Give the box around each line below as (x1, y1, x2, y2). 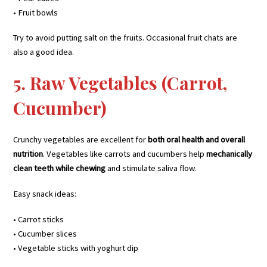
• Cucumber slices (13, 228, 77, 240)
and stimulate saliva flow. (105, 163, 197, 174)
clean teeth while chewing (13, 163, 106, 174)
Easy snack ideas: (13, 188, 77, 200)
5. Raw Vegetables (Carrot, (13, 71, 228, 95)
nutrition (13, 148, 44, 160)
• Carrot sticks (13, 214, 64, 225)
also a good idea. (13, 46, 74, 58)
